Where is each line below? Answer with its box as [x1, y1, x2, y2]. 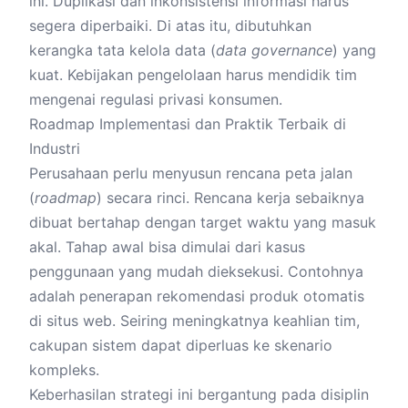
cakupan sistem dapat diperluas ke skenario [29, 336, 332, 354]
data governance [216, 41, 332, 59]
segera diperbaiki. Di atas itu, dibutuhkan [29, 16, 311, 35]
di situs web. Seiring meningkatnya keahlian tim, [29, 311, 360, 330]
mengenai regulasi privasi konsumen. [29, 90, 282, 108]
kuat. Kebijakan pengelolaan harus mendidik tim [29, 66, 357, 84]
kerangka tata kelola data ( [29, 41, 216, 59]
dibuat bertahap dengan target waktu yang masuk [29, 213, 376, 231]
